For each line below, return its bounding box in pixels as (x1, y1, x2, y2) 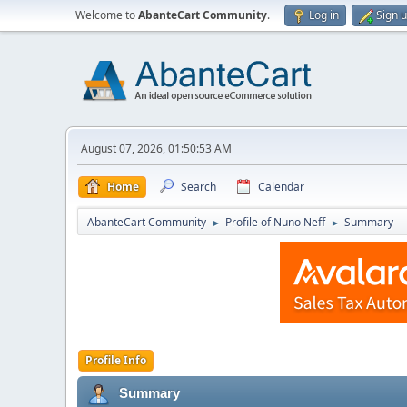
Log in (309, 7, 339, 23)
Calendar (258, 179, 304, 194)
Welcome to (75, 7, 138, 23)
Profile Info (85, 352, 146, 368)
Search (181, 179, 216, 194)
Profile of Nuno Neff (225, 214, 325, 230)
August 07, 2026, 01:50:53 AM (81, 141, 232, 156)
